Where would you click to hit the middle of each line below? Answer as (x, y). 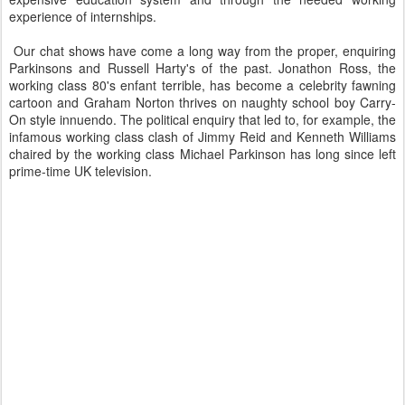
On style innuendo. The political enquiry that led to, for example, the (202, 119)
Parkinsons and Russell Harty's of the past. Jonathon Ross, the (202, 68)
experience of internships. (83, 16)
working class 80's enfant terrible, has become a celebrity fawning (202, 85)
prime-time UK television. (80, 171)
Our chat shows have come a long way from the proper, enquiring (202, 51)
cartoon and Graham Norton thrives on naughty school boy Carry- (202, 102)
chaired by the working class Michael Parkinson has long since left (202, 154)
